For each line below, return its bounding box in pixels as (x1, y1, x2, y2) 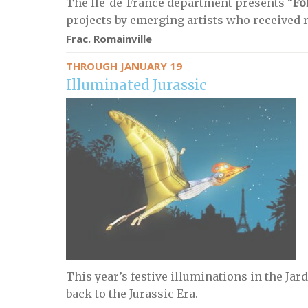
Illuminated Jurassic (65, 76, 206, 93)
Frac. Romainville (65, 32, 152, 45)
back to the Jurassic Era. (65, 287, 198, 300)
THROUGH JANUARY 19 (65, 59, 182, 73)
